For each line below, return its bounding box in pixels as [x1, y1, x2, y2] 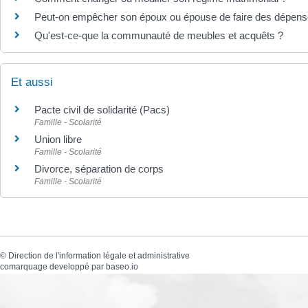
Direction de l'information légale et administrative [8, 250, 190, 261]
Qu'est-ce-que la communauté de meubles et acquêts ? [34, 30, 283, 41]
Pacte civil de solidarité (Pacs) [34, 104, 170, 116]
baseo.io [106, 261, 138, 272]
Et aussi [11, 76, 53, 89]
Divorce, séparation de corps [34, 163, 164, 175]
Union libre [34, 133, 82, 146]
